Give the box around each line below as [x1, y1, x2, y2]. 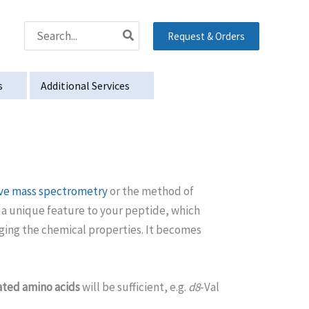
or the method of [107, 183, 194, 199]
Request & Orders [168, 29, 245, 43]
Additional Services [40, 79, 130, 92]
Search [24, 21, 59, 37]
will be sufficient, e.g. [79, 279, 188, 295]
